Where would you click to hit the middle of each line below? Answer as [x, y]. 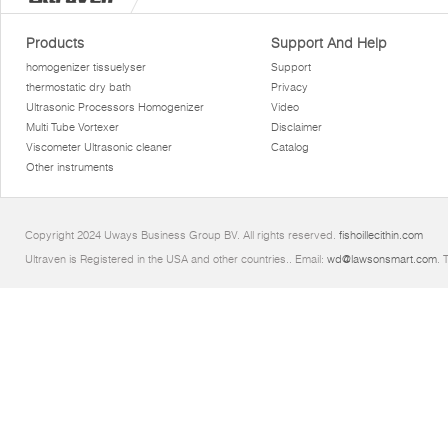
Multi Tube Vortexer [73, 127]
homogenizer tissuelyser [86, 67]
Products [55, 43]
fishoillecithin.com [381, 235]
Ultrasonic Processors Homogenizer [115, 107]
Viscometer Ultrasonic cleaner [99, 147]
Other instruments [70, 167]
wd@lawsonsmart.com [382, 259]
